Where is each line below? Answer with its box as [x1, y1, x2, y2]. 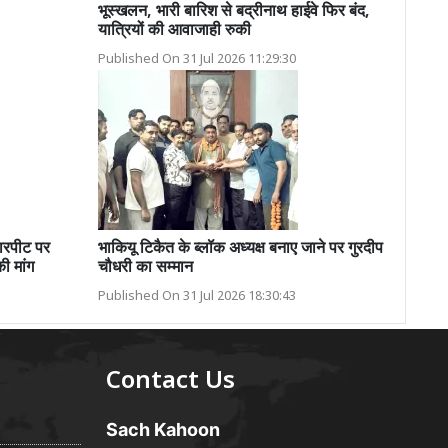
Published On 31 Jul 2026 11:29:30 [97, 51, 296, 68]
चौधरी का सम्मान [97, 257, 193, 279]
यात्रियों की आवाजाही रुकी [97, 20, 251, 42]
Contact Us [106, 365, 235, 398]
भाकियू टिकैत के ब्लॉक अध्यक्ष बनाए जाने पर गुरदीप [97, 238, 383, 260]
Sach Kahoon [106, 418, 220, 440]
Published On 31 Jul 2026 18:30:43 [97, 288, 296, 305]
